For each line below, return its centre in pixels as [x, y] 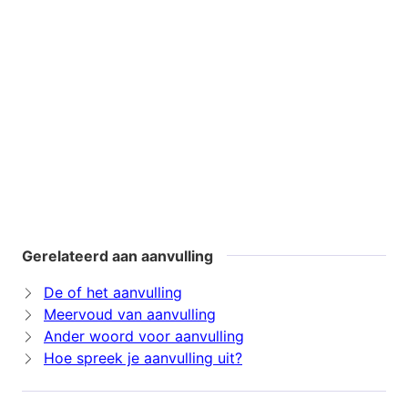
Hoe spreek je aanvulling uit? [143, 358]
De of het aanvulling [113, 293]
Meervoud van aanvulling [130, 315]
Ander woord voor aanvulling [144, 337]
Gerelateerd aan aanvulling [117, 256]
